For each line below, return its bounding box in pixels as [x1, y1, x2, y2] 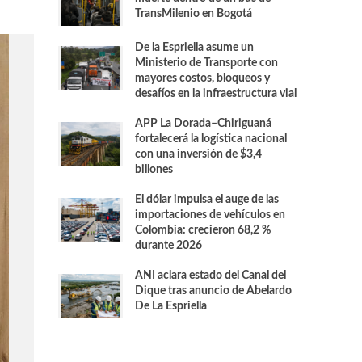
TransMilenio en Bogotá [135, 8, 253, 19]
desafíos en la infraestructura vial [135, 88, 297, 99]
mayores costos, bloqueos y [135, 73, 271, 84]
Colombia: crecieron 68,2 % [135, 225, 271, 236]
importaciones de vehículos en [135, 209, 286, 221]
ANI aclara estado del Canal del [135, 270, 287, 281]
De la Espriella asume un [135, 42, 255, 53]
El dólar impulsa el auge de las [135, 194, 280, 205]
